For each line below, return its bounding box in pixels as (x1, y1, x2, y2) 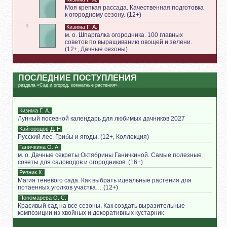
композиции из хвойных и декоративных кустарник (18, 209, 164, 216)
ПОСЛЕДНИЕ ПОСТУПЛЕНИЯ (18, 73, 137, 82)
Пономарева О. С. (19, 195, 66, 201)
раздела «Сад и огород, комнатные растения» (18, 83, 118, 88)
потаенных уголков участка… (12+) (18, 184, 118, 191)
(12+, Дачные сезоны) (65, 46, 128, 53)
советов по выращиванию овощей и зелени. (65, 39, 192, 46)
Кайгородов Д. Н (19, 126, 61, 132)
